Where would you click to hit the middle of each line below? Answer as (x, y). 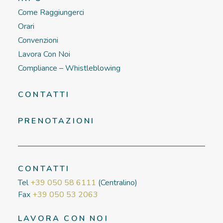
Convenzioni (38, 40)
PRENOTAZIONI (56, 121)
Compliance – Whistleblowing (69, 68)
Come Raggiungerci (51, 12)
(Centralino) (117, 183)
